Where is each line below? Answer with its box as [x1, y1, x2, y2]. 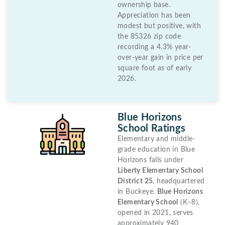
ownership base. [118, 1, 171, 9]
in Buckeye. [118, 188, 157, 195]
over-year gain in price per [118, 54, 203, 61]
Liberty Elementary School [118, 167, 203, 174]
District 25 [118, 177, 153, 185]
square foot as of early [118, 64, 192, 72]
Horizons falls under [118, 156, 184, 164]
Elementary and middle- [118, 135, 195, 143]
